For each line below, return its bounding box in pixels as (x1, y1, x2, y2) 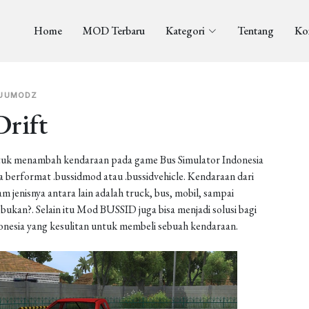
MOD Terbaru (82, 23, 145, 38)
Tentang (237, 23, 274, 38)
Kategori (165, 23, 205, 38)
